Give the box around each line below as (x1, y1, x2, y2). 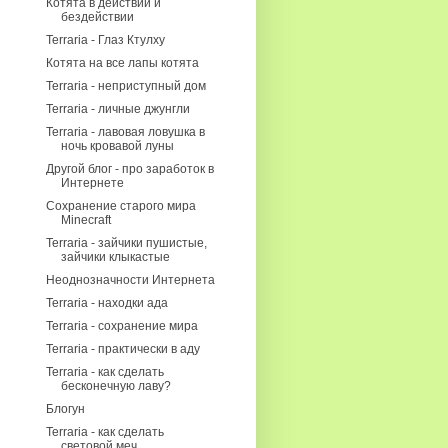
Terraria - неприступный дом (45, 79, 206, 93)
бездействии (60, 10, 134, 24)
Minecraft (60, 213, 111, 227)
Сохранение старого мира (45, 199, 196, 213)
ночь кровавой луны (60, 139, 174, 153)
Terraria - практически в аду (45, 342, 200, 356)
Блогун (45, 402, 85, 416)
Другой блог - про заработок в (45, 162, 214, 176)
